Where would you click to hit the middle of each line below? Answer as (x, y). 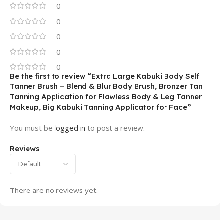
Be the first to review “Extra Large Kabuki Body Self (105, 76)
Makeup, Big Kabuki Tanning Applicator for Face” (100, 107)
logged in (70, 128)
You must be (32, 128)
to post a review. (115, 128)
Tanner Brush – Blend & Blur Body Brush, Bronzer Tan (106, 86)
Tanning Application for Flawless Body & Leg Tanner (106, 97)
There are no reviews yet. (54, 190)
